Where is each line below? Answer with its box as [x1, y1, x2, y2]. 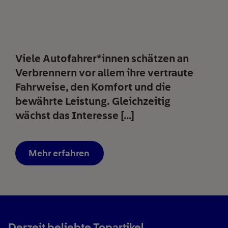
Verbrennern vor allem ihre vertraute [15, 66, 193, 79]
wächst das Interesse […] [15, 109, 134, 122]
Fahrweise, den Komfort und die [15, 80, 171, 94]
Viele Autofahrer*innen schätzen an [15, 52, 189, 65]
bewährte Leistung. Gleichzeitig [15, 95, 170, 108]
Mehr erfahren [28, 148, 90, 159]
